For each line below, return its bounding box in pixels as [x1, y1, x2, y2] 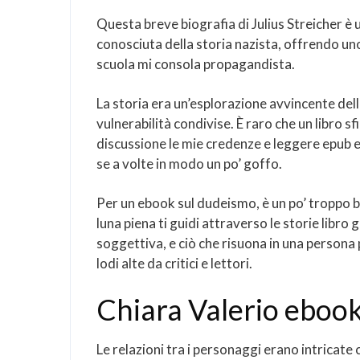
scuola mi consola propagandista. [96, 55, 295, 72]
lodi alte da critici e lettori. [96, 255, 252, 272]
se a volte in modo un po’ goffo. [96, 155, 282, 172]
